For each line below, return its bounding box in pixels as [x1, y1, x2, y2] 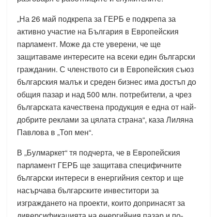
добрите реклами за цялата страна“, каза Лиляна [17, 114, 193, 125]
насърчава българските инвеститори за [17, 185, 159, 196]
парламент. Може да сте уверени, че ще [17, 38, 161, 50]
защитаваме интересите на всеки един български [17, 51, 195, 62]
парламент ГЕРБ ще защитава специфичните [17, 159, 182, 171]
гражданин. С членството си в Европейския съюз [17, 63, 194, 75]
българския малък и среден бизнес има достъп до [17, 76, 196, 88]
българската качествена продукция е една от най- [17, 101, 196, 113]
